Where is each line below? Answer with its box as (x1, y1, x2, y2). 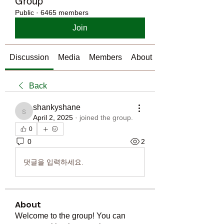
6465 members (40, 8, 88, 16)
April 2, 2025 (33, 113, 73, 121)
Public (15, 8, 34, 16)
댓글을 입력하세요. (23, 157, 83, 166)
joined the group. (79, 113, 133, 121)
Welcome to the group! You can (15, 211, 125, 220)
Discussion (9, 53, 49, 61)
